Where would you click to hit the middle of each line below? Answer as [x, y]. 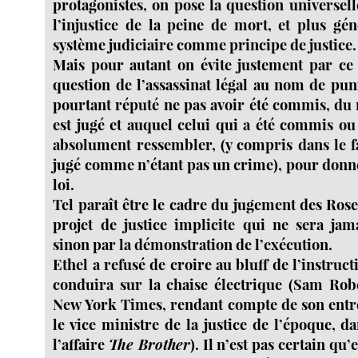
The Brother [149, 344]
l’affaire [81, 344]
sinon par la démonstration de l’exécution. [193, 245]
